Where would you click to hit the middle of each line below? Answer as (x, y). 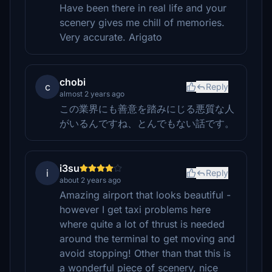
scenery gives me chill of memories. (142, 22)
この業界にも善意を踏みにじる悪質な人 (147, 109)
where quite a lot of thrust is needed (142, 224)
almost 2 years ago (92, 94)
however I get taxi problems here (135, 209)
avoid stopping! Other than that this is (145, 253)
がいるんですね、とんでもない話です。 (147, 123)
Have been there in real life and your (143, 8)
